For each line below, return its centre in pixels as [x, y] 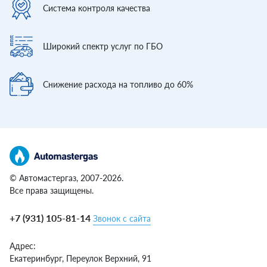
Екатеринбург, [38, 258]
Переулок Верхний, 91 [109, 258]
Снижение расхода [81, 84]
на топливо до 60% [156, 84]
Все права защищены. [52, 190]
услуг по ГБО [137, 46]
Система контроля [80, 8]
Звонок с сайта [122, 218]
